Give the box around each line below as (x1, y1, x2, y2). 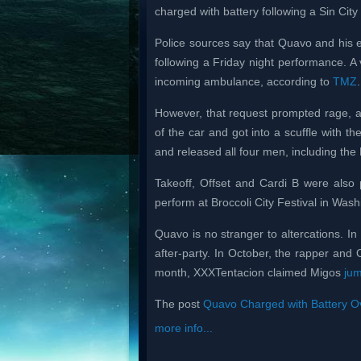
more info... (155, 322, 213, 334)
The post (155, 297, 203, 310)
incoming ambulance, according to (155, 75, 333, 88)
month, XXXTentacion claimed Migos (155, 266, 344, 279)
